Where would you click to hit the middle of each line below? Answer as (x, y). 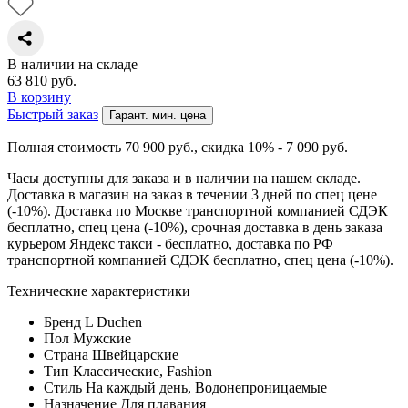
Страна (66, 354)
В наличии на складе (72, 64)
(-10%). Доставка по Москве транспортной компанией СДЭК (198, 210)
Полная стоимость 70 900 (88, 147)
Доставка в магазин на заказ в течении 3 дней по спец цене (192, 194)
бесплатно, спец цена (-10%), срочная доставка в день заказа (195, 227)
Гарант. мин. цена (158, 115)
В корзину (39, 97)
